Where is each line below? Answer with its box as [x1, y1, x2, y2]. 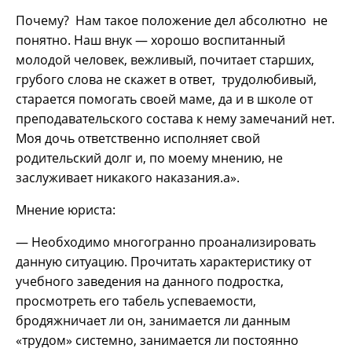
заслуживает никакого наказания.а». [16, 168, 240, 186]
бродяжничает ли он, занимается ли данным [16, 311, 291, 329]
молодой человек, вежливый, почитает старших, [16, 50, 314, 68]
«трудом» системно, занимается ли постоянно [16, 331, 299, 349]
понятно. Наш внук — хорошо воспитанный [16, 31, 288, 49]
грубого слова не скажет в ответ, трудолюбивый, [16, 70, 317, 88]
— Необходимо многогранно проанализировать [16, 233, 316, 251]
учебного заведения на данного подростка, [16, 272, 284, 290]
